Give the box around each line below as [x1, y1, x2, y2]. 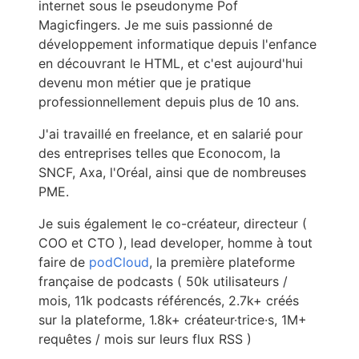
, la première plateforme [149, 253, 295, 270]
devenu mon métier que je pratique [38, 74, 251, 91]
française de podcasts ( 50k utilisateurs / [38, 272, 288, 289]
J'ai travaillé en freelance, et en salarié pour [38, 125, 303, 142]
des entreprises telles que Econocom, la [38, 144, 280, 161]
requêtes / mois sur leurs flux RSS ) [38, 330, 252, 347]
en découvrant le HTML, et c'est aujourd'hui [38, 54, 303, 71]
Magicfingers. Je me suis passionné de [38, 16, 272, 33]
